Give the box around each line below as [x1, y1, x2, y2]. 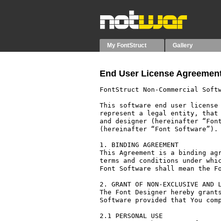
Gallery [173, 42, 193, 49]
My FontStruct [107, 42, 147, 49]
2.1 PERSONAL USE [100, 212, 163, 220]
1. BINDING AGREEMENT [100, 141, 179, 148]
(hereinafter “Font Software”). [100, 125, 218, 133]
